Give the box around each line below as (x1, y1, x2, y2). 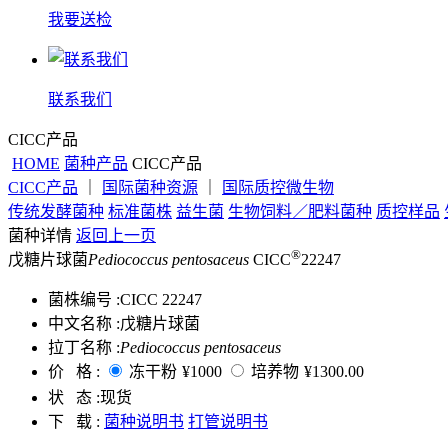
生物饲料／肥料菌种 (228, 203, 372, 220)
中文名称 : (48, 315, 120, 332)
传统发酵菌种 (8, 203, 104, 220)
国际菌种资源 (102, 179, 198, 196)
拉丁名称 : (48, 339, 120, 356)
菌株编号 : (48, 291, 120, 308)
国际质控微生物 (222, 179, 334, 196)
